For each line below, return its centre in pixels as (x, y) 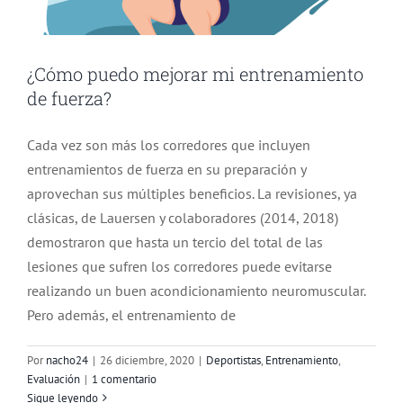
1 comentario (124, 379)
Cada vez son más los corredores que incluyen (169, 144)
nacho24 (67, 360)
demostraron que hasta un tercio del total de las (175, 242)
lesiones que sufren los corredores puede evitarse (179, 266)
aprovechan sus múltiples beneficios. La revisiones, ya (192, 193)
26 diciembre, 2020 (147, 360)
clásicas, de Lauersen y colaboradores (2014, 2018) (183, 217)
